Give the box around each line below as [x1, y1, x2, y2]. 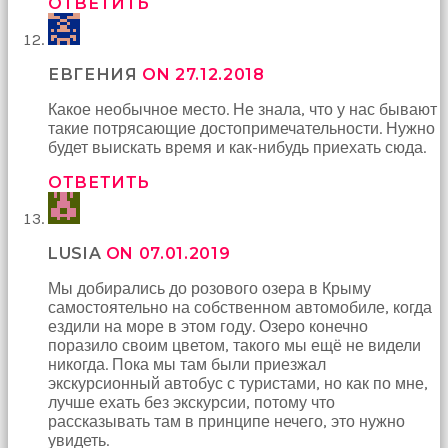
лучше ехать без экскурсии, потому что [48, 392, 335, 412]
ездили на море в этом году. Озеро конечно [48, 316, 368, 336]
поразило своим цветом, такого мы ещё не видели [48, 335, 421, 355]
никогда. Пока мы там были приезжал [48, 354, 326, 374]
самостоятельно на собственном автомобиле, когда [48, 297, 432, 317]
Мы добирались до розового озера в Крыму [48, 278, 371, 298]
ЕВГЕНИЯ [48, 64, 143, 84]
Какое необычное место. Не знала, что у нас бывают [48, 99, 437, 119]
